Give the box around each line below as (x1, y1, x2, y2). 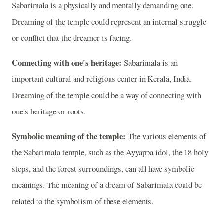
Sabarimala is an (122, 57, 178, 69)
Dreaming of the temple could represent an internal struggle (12, 16, 206, 28)
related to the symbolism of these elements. (12, 195, 153, 207)
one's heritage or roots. (12, 106, 86, 117)
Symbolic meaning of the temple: (12, 129, 126, 142)
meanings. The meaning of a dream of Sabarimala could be (12, 179, 202, 190)
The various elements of (126, 130, 206, 142)
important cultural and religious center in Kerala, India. (12, 73, 192, 85)
